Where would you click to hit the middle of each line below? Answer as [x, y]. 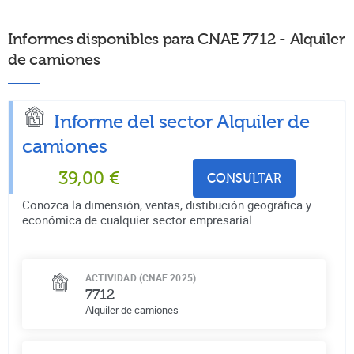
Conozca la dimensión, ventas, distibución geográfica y [167, 204]
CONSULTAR [244, 178]
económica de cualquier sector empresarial [137, 219]
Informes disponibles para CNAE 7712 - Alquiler [177, 39]
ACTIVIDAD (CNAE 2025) [141, 277]
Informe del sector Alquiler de [182, 122]
